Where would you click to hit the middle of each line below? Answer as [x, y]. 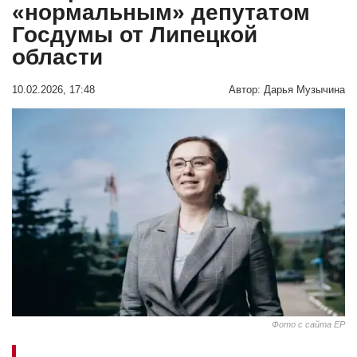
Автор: [245, 90]
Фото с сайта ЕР [308, 324]
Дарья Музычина [304, 90]
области [57, 57]
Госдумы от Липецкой [135, 34]
